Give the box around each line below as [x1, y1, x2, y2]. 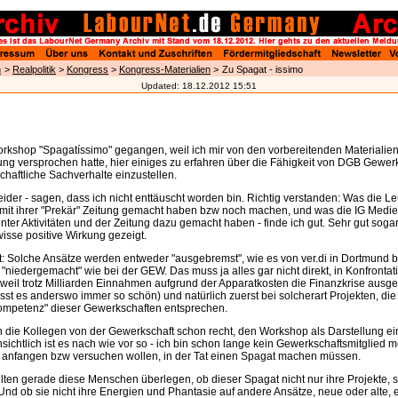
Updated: [141, 81, 182, 91]
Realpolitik [12, 64, 56, 75]
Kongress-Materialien [119, 64, 211, 75]
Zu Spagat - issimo [222, 64, 303, 75]
